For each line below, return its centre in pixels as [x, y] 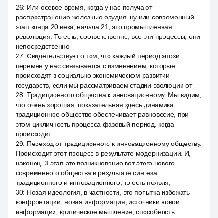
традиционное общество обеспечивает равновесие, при [102, 114]
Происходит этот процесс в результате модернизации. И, [103, 153]
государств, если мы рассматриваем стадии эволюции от [104, 85]
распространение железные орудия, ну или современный [105, 17]
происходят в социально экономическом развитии [93, 75]
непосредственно [43, 46]
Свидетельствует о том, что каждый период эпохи [103, 56]
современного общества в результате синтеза [86, 173]
